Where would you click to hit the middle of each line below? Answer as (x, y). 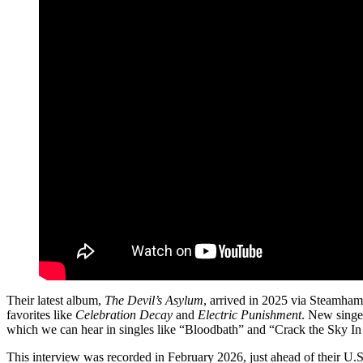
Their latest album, (56, 300)
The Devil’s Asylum (154, 300)
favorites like (41, 314)
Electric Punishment (250, 314)
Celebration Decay (124, 314)
